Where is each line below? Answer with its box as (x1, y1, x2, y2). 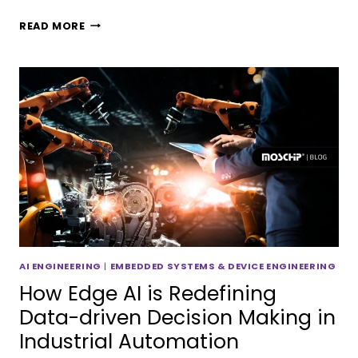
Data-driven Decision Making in (19, 304, 336, 332)
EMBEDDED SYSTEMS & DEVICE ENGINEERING (109, 259, 336, 272)
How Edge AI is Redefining (19, 280, 276, 308)
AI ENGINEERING (19, 259, 101, 272)
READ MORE (19, 18, 86, 33)
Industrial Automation (19, 328, 239, 356)
